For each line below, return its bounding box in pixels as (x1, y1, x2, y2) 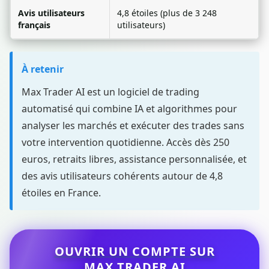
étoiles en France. (22, 186, 101, 200)
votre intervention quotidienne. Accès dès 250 (22, 136, 229, 150)
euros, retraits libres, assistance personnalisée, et (22, 153, 247, 166)
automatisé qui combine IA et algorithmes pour (22, 102, 237, 116)
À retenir (22, 62, 64, 76)
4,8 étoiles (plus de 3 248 (117, 7, 217, 19)
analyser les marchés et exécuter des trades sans (22, 119, 244, 133)
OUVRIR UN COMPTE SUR (54, 243, 215, 260)
